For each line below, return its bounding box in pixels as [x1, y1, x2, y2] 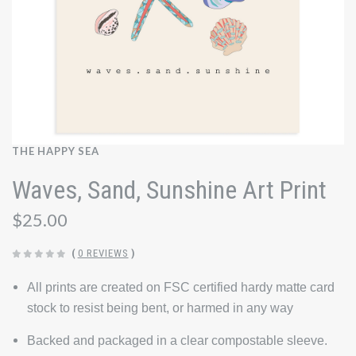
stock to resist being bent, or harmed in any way [26, 301, 293, 315]
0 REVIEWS [77, 247, 129, 260]
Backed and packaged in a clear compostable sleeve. [26, 334, 327, 348]
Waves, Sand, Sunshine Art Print [12, 175, 327, 206]
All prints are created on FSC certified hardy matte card [26, 281, 335, 295]
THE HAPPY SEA [12, 145, 99, 157]
